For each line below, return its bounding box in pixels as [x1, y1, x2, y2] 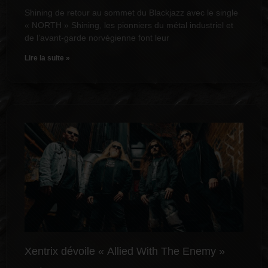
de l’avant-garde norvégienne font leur [25, 33, 169, 43]
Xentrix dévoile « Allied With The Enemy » [25, 245, 225, 258]
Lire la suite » [25, 54, 70, 63]
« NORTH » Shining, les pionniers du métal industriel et [25, 20, 233, 31]
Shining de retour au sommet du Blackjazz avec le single [25, 8, 238, 18]
